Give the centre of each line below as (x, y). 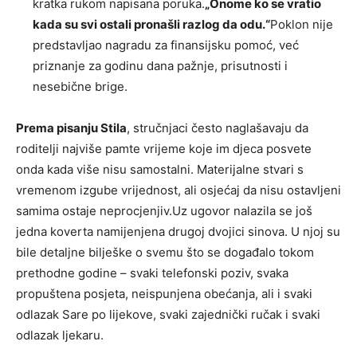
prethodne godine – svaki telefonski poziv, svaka (152, 273)
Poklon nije (302, 24)
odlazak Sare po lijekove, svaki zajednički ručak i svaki (168, 314)
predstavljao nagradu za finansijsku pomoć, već (166, 45)
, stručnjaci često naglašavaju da (218, 127)
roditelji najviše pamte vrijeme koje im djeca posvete (164, 148)
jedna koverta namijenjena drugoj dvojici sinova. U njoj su (178, 231)
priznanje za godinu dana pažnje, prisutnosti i (160, 65)
